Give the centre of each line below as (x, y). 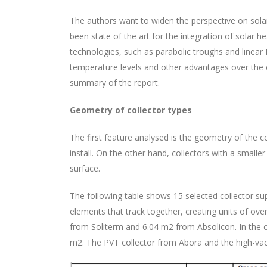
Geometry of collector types (131, 110)
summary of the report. (115, 83)
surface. (85, 169)
